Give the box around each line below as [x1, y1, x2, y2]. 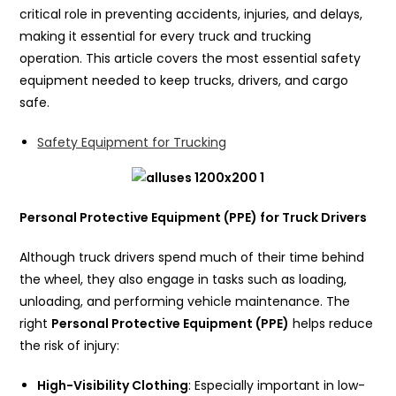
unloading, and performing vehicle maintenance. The [19, 293, 351, 311]
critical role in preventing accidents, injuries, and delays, [19, 4, 363, 23]
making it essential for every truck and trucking [19, 27, 312, 45]
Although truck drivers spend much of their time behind [19, 248, 365, 267]
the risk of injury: [19, 337, 120, 355]
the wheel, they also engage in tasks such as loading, [19, 270, 347, 289]
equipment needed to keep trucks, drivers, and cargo [19, 71, 349, 89]
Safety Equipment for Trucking [37, 133, 227, 151]
